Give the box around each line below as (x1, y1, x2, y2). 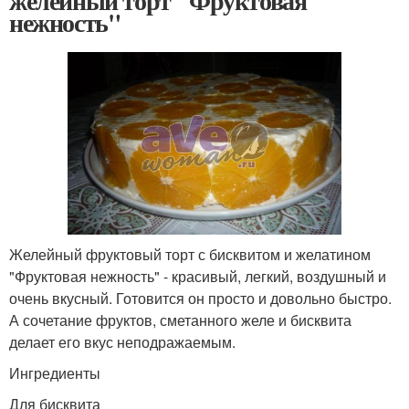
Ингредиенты (9, 362, 100, 383)
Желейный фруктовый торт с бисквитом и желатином (9, 243, 371, 265)
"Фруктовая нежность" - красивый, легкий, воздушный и (9, 265, 386, 287)
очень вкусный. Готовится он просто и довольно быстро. (9, 287, 392, 309)
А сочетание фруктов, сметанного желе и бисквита (9, 309, 351, 330)
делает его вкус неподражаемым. (9, 330, 236, 352)
